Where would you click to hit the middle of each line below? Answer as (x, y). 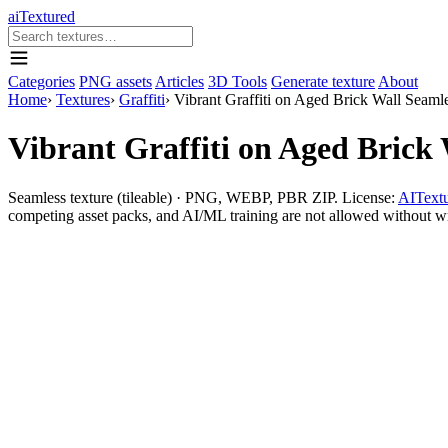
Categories (41, 81)
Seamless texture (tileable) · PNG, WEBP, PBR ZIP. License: (203, 197)
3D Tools (237, 81)
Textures (83, 99)
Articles (179, 81)
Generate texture (323, 81)
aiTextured (41, 16)
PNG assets (115, 81)
